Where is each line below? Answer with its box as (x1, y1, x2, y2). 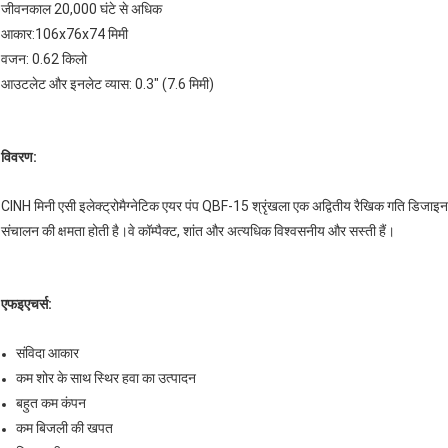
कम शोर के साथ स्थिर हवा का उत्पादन (16, 370, 196, 387)
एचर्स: (24, 296, 52, 313)
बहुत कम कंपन (16, 395, 86, 412)
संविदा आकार (16, 345, 79, 362)
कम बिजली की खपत (16, 420, 113, 437)
